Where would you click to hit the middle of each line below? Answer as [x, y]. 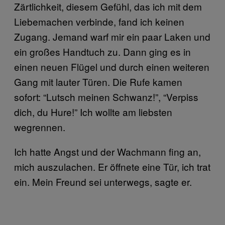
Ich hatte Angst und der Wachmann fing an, [107, 152]
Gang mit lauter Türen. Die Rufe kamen [98, 82]
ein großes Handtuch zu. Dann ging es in [102, 52]
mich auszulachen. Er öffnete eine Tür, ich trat [112, 167]
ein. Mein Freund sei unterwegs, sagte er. [104, 182]
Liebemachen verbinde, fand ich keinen [99, 22]
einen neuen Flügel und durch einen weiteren [112, 67]
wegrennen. [41, 127]
